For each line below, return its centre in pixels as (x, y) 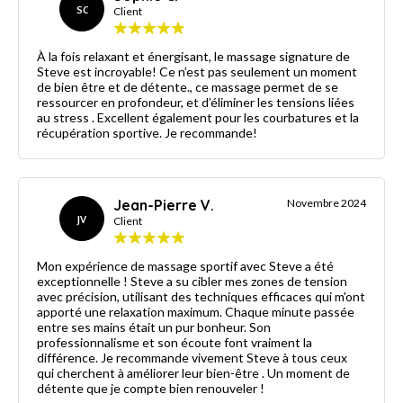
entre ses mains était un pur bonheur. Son (143, 327)
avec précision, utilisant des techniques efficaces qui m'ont (201, 296)
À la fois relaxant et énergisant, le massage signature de (193, 56)
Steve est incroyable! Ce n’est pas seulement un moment (98, 71)
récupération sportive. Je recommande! (211, 132)
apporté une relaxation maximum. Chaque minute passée (131, 311)
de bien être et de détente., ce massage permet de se (188, 86)
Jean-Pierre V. (164, 205)
